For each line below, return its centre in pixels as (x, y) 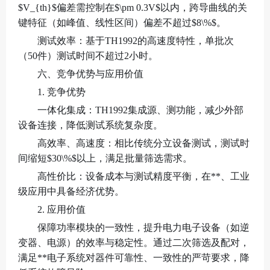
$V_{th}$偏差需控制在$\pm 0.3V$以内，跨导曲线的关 (133, 8)
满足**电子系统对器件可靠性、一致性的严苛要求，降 (134, 258)
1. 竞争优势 (61, 92)
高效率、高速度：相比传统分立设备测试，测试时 (143, 143)
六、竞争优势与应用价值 (90, 74)
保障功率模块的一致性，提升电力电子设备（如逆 (143, 228)
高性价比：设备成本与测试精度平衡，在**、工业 (143, 176)
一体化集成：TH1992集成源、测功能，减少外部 (140, 110)
